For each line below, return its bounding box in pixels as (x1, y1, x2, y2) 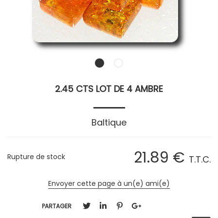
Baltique (91, 116, 127, 129)
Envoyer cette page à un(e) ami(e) (48, 179, 170, 189)
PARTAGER (41, 201, 72, 210)
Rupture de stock (7, 152, 65, 162)
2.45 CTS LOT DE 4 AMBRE (55, 83, 163, 95)
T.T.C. (189, 153, 211, 166)
